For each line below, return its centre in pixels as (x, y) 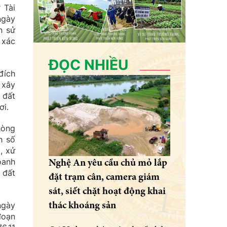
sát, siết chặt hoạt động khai (107, 192)
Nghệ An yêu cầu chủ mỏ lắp (108, 163)
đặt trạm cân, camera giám (104, 178)
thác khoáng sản (82, 206)
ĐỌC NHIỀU (88, 65)
